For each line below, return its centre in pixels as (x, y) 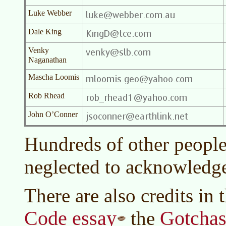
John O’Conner (53, 114)
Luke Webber (50, 13)
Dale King (45, 32)
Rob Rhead (46, 96)
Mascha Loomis (54, 77)
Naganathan (47, 60)
